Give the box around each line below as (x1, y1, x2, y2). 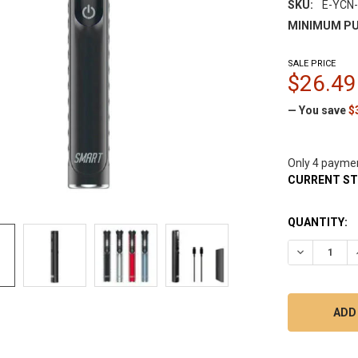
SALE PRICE (288, 58, 336, 69)
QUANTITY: (288, 215, 348, 229)
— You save (288, 103, 347, 117)
